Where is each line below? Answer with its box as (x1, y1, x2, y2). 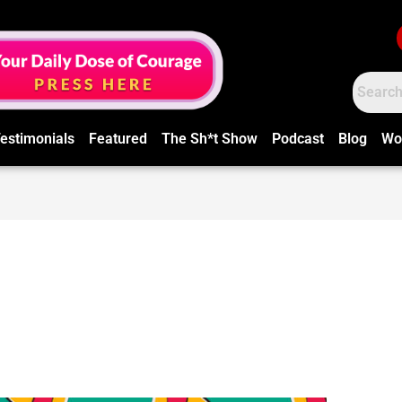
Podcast (272, 130, 325, 147)
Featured (89, 130, 148, 147)
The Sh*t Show (162, 130, 258, 147)
